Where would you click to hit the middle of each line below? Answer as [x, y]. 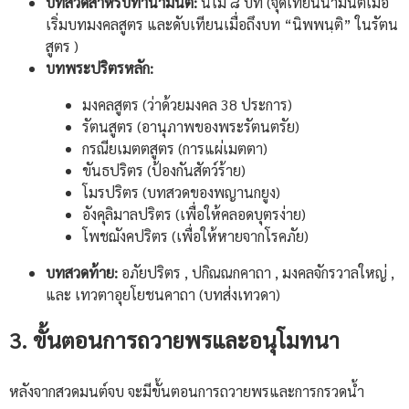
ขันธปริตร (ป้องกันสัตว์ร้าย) [164, 171]
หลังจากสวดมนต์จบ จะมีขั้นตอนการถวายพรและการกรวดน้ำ [187, 392]
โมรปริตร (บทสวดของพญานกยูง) [181, 193]
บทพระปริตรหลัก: [100, 68]
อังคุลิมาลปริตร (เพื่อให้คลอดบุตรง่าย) [194, 215]
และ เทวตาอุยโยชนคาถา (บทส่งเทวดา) [163, 295]
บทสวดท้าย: [82, 273]
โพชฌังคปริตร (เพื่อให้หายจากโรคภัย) [195, 236]
